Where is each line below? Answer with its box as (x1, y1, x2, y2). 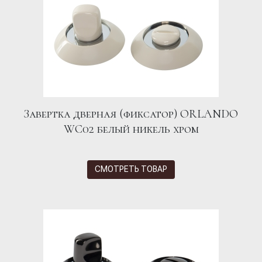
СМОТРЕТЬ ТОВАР (95, 164, 167, 174)
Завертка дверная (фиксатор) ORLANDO (24, 106, 238, 121)
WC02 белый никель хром (63, 122, 199, 136)
